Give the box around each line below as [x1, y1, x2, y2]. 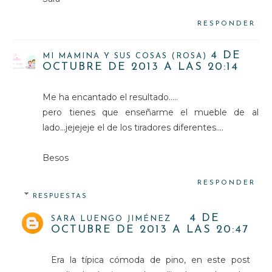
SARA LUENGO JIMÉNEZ [51, 214, 172, 223]
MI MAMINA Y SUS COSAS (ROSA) [42, 52, 208, 60]
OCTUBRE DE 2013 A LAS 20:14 [42, 61, 239, 73]
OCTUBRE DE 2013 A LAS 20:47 [51, 223, 250, 236]
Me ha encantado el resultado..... [42, 91, 178, 103]
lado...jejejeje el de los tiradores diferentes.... [42, 121, 224, 133]
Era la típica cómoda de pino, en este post [51, 254, 250, 265]
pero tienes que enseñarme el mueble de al [42, 106, 259, 118]
